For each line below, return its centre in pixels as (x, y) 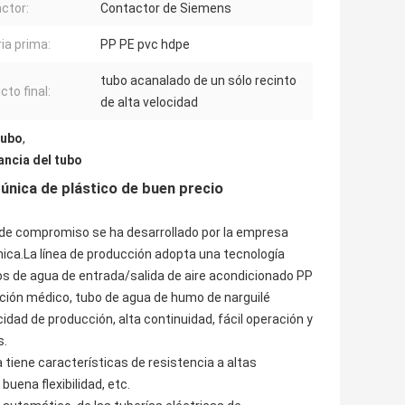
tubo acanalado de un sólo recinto (198, 81)
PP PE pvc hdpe (145, 45)
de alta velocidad (149, 103)
